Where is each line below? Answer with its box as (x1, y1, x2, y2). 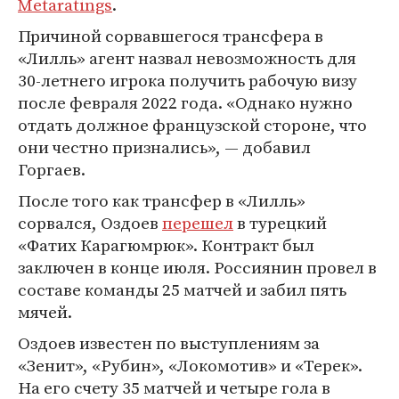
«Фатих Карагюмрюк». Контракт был (18, 233, 314, 256)
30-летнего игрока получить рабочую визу (18, 69, 357, 92)
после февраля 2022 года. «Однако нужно (18, 91, 353, 114)
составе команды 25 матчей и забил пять (18, 278, 346, 301)
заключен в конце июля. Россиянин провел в (18, 256, 377, 279)
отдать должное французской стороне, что (18, 113, 367, 136)
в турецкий (233, 211, 327, 234)
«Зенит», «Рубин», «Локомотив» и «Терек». (18, 354, 362, 377)
